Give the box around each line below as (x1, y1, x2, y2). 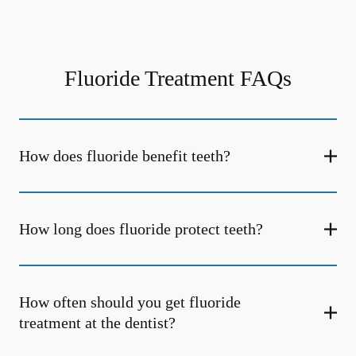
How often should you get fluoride (19, 293, 241, 311)
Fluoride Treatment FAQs (64, 66, 292, 91)
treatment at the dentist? (19, 314, 176, 331)
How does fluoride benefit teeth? (19, 147, 230, 164)
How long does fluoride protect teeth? (19, 220, 263, 238)
